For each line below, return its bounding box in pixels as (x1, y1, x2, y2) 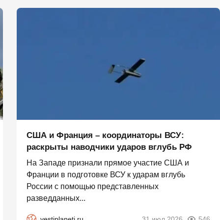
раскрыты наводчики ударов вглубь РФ (27, 142, 192, 152)
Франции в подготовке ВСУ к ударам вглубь (27, 170, 185, 179)
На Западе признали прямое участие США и (27, 159, 189, 167)
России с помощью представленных (27, 182, 159, 191)
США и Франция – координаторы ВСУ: (27, 131, 184, 140)
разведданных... (27, 194, 85, 203)
